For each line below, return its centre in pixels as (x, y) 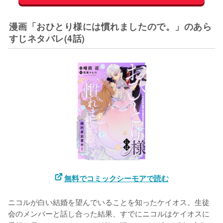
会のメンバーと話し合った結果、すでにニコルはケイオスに (109, 213)
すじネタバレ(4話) (47, 38)
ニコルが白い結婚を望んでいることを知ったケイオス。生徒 (109, 202)
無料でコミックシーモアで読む (116, 178)
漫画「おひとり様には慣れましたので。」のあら (110, 26)
